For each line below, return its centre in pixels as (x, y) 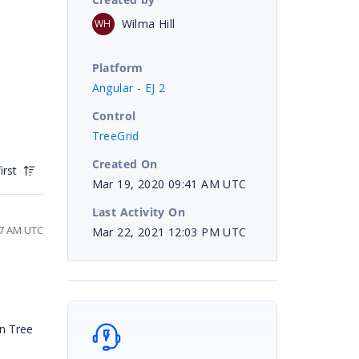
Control (114, 115)
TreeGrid (115, 135)
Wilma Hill (148, 23)
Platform (117, 67)
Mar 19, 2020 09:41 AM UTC (169, 184)
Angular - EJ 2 (129, 87)
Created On (125, 163)
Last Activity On (138, 212)
